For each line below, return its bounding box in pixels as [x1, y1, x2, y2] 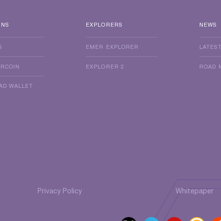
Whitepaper [175, 188, 214, 195]
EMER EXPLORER [86, 44, 139, 50]
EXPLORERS [86, 22, 122, 28]
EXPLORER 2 [86, 64, 124, 70]
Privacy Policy [37, 188, 82, 195]
